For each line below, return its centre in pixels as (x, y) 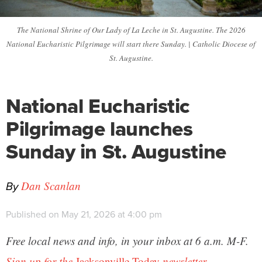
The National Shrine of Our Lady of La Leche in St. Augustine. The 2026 (131, 30)
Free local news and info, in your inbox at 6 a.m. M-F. (127, 240)
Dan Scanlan (51, 185)
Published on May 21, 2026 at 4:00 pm (84, 214)
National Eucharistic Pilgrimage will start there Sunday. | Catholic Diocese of (131, 44)
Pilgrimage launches (99, 128)
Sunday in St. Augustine (116, 151)
